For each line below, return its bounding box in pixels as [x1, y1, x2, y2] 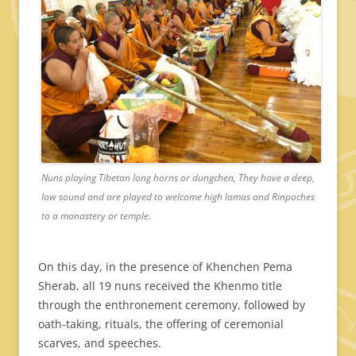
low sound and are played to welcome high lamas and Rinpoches [41, 190, 315, 204]
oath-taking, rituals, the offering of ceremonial [38, 316, 284, 332]
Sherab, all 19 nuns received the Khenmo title [38, 278, 282, 294]
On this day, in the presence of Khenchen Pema [38, 259, 292, 275]
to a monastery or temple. [41, 209, 151, 223]
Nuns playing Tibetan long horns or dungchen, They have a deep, [41, 171, 315, 185]
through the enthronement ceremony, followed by [38, 297, 305, 313]
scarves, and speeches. [38, 335, 161, 351]
